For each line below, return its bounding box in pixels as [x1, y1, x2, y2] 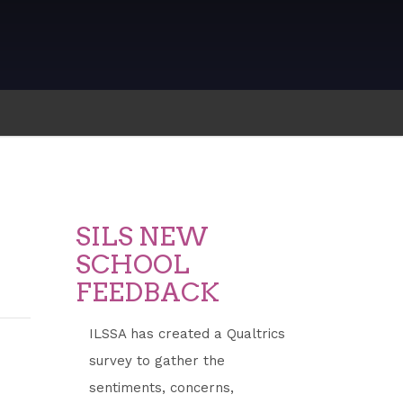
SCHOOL [75, 248, 190, 280]
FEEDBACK [75, 276, 219, 308]
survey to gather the [88, 352, 225, 369]
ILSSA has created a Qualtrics [88, 325, 285, 342]
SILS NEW [75, 220, 209, 252]
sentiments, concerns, [88, 379, 234, 396]
